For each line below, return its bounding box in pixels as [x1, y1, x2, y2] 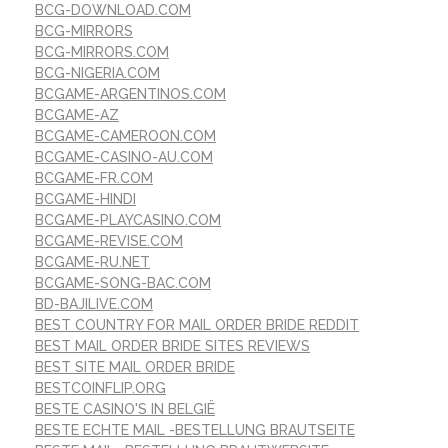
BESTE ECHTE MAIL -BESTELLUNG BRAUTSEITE [35, 421, 355, 438]
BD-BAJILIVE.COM [35, 295, 153, 312]
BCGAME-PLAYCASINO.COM [35, 211, 221, 228]
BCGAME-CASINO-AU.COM [35, 148, 213, 165]
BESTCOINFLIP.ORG [35, 379, 166, 396]
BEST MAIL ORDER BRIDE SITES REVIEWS [35, 337, 310, 354]
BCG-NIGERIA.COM [35, 64, 160, 81]
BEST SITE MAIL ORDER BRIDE [35, 358, 235, 375]
